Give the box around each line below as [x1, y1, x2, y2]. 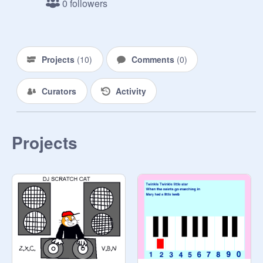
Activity [115, 85, 146, 97]
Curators [42, 85, 76, 97]
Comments [131, 53, 177, 65]
